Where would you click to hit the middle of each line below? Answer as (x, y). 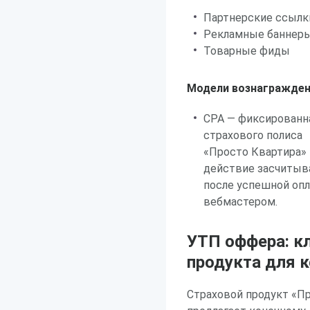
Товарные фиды (247, 51)
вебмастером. (240, 202)
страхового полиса (253, 135)
